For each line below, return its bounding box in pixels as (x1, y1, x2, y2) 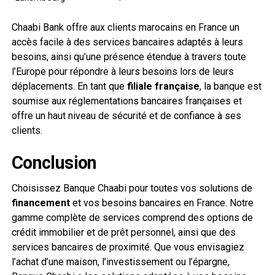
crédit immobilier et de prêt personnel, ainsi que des (11, 226, 236, 238)
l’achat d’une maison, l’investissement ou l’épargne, (11, 255, 230, 268)
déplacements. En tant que (11, 80, 127, 92)
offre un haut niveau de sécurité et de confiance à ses (11, 109, 241, 122)
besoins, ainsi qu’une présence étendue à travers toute (11, 50, 246, 63)
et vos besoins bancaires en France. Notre (69, 196, 254, 209)
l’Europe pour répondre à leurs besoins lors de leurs (11, 65, 234, 77)
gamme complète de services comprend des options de (11, 211, 253, 223)
